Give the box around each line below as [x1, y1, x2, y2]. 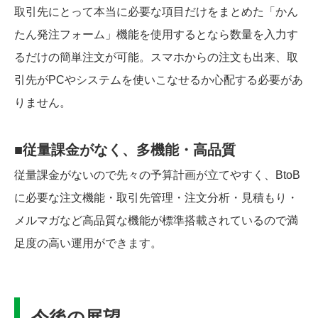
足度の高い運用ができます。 [14, 237, 162, 250]
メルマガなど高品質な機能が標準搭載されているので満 [14, 214, 298, 227]
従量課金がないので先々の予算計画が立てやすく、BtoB [14, 169, 300, 182]
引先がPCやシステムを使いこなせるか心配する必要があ [14, 74, 303, 87]
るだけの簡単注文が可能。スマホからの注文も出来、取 [14, 51, 298, 64]
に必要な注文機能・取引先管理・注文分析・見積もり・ [14, 192, 298, 204]
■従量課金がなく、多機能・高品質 [14, 142, 236, 158]
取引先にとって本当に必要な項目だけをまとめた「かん [14, 6, 298, 18]
